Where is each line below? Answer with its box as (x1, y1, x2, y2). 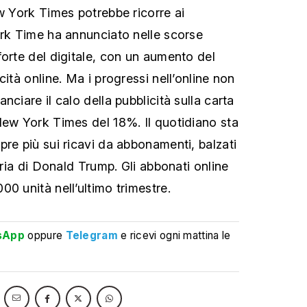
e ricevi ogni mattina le (121, 228, 231, 242)
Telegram (65, 228, 118, 242)
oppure (25, 228, 66, 242)
